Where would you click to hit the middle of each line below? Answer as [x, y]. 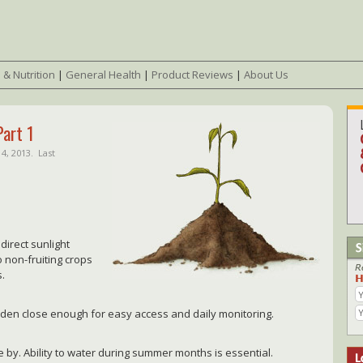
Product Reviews [192, 74]
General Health [103, 74]
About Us [266, 74]
